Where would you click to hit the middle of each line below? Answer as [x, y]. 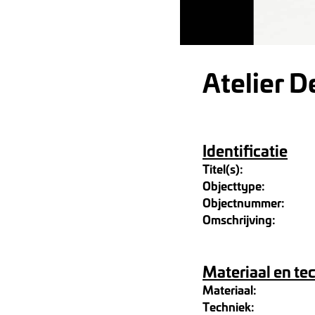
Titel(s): [223, 168]
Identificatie [245, 150]
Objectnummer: [244, 202]
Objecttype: [234, 185]
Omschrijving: [239, 219]
